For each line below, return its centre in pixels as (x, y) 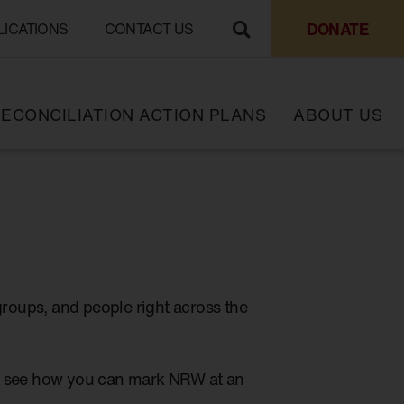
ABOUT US (338, 114)
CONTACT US (149, 28)
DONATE (337, 28)
